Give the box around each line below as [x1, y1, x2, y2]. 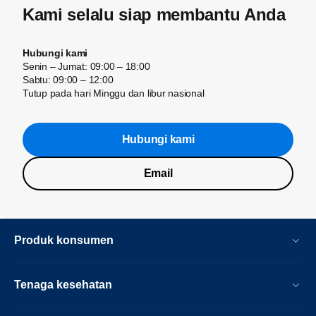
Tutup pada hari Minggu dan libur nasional [23, 87, 205, 99]
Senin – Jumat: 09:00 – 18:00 [23, 61, 150, 72]
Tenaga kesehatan [14, 279, 112, 291]
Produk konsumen [14, 234, 114, 246]
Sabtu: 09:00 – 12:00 [23, 74, 114, 85]
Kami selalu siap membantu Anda [23, 5, 286, 24]
